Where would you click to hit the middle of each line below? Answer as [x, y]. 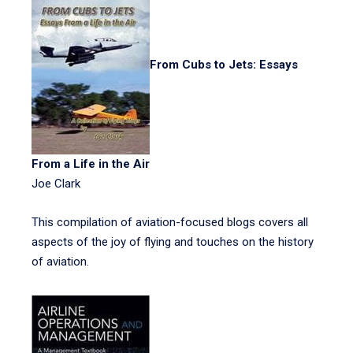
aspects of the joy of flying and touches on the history [173, 242]
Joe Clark [56, 184]
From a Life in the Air [91, 164]
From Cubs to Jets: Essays [224, 65]
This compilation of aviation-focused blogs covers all [170, 222]
